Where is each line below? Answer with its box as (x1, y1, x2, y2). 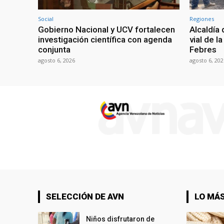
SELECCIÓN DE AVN (46, 191, 124, 201)
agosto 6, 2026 (38, 56, 75, 64)
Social (38, 14, 53, 22)
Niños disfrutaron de (86, 214, 155, 223)
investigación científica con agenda (38, 34, 172, 44)
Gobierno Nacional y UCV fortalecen (38, 24, 175, 34)
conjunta (38, 44, 70, 54)
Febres (189, 44, 216, 54)
